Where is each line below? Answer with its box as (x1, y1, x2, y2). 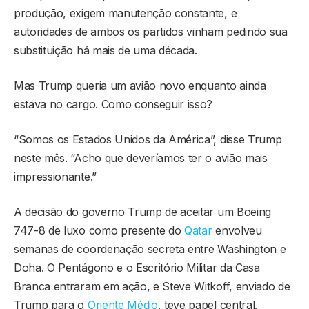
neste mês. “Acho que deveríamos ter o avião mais (14, 150, 268, 165)
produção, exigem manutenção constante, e (14, 6, 237, 20)
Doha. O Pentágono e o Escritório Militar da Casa (14, 260, 260, 275)
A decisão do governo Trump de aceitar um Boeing (14, 204, 271, 219)
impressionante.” (14, 169, 97, 183)
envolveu (212, 223, 262, 237)
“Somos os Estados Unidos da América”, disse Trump (14, 132, 282, 146)
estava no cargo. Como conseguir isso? (14, 97, 213, 111)
